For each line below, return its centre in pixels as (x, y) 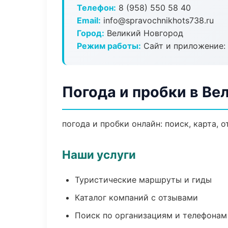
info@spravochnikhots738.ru (157, 20)
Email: (89, 20)
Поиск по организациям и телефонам (151, 215)
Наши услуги (99, 154)
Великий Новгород (144, 33)
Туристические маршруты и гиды (143, 180)
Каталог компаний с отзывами (136, 197)
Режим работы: (109, 46)
